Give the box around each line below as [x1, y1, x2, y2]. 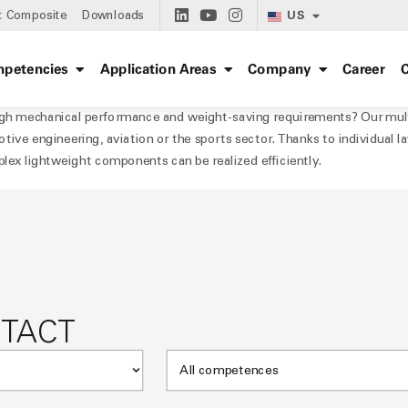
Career [342, 60, 385, 77]
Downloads [82, 8, 145, 23]
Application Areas [99, 60, 217, 77]
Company [248, 60, 311, 77]
